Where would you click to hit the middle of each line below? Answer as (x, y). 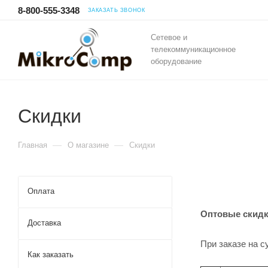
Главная (33, 145)
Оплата (41, 191)
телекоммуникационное (193, 49)
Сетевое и (169, 37)
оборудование (176, 61)
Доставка (44, 223)
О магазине (88, 145)
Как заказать (51, 255)
